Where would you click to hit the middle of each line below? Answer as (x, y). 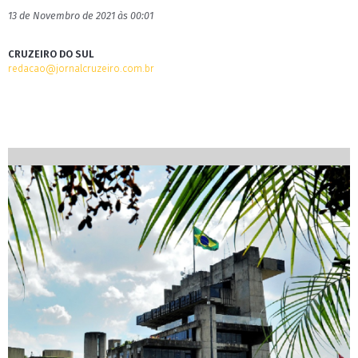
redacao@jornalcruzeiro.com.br (81, 68)
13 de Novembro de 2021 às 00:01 (81, 16)
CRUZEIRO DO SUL (51, 54)
